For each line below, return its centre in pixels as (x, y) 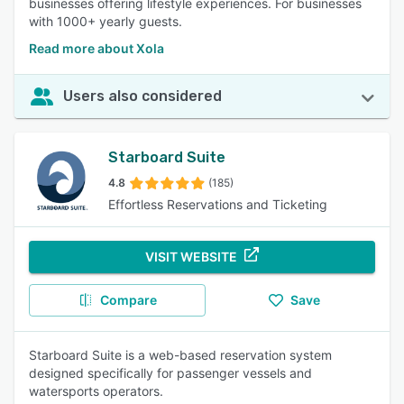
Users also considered (142, 96)
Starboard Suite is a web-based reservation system (180, 355)
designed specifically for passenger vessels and (170, 373)
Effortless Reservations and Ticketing (218, 204)
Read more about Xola (96, 48)
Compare (128, 300)
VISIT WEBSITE (191, 257)
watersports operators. (96, 391)
